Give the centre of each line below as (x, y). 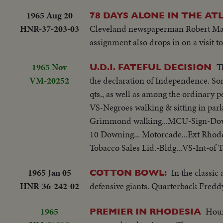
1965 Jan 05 (49, 173)
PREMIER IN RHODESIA (145, 211)
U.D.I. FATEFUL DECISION (152, 67)
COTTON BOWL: (128, 173)
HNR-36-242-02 (49, 186)
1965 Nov (49, 67)
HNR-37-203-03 (49, 28)
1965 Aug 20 (49, 15)
